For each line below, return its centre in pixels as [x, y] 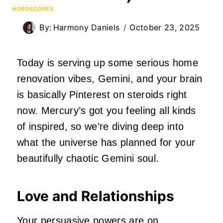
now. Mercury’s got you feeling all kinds [107, 110]
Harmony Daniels [86, 27]
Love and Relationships [96, 196]
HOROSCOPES [33, 9]
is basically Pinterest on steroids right [102, 94]
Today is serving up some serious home [108, 62]
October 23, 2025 [165, 27]
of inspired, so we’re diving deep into [101, 126]
